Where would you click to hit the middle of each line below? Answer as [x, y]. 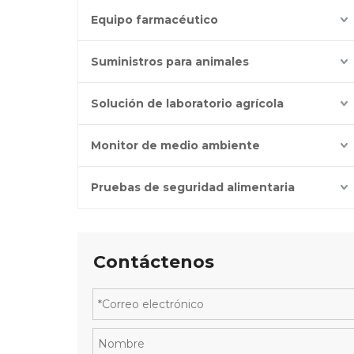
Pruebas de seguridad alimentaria [193, 187]
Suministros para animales [170, 62]
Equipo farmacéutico [154, 20]
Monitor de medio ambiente [175, 145]
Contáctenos [154, 262]
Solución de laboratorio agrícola [187, 104]
